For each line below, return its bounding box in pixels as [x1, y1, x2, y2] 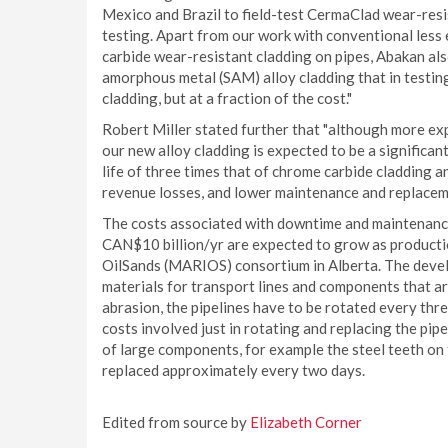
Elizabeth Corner [250, 413, 362, 431]
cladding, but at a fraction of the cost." [102, 89, 352, 107]
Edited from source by [102, 413, 250, 431]
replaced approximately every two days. [102, 361, 365, 379]
